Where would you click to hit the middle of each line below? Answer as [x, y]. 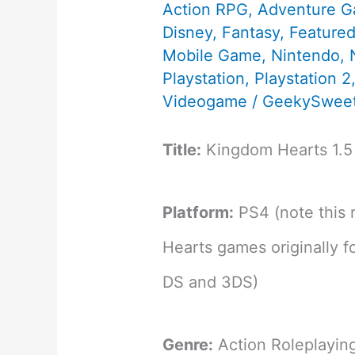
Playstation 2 [303, 79]
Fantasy [251, 33]
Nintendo [306, 56]
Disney [188, 33]
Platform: [198, 213]
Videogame [205, 102]
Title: [182, 150]
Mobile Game [212, 56]
